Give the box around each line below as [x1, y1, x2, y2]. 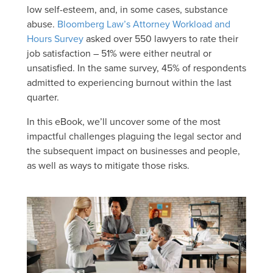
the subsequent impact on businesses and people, [27, 144, 240, 157]
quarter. [27, 90, 59, 104]
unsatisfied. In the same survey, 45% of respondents [27, 61, 246, 74]
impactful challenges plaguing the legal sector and [27, 129, 241, 143]
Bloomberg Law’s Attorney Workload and [57, 17, 230, 30]
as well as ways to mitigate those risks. [27, 158, 190, 172]
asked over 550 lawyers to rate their [83, 32, 238, 45]
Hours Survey [27, 32, 83, 45]
